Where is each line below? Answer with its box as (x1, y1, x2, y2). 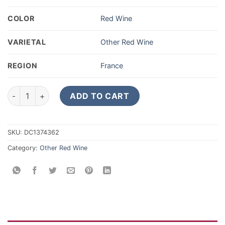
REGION (8, 61, 38, 70)
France (100, 61, 124, 70)
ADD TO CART (70, 90, 130, 101)
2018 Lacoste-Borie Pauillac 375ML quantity (7, 86, 163, 95)
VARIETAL (8, 37, 46, 46)
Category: (8, 144, 40, 152)
